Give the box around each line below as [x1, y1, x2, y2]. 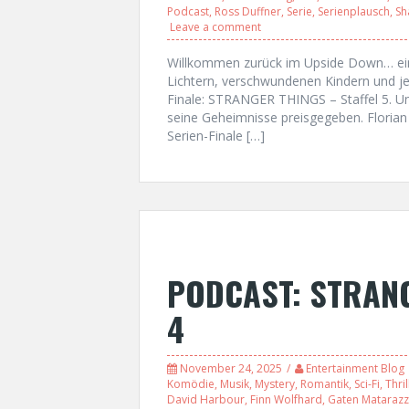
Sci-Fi [354, 375, 380, 392]
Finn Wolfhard [250, 391, 322, 407]
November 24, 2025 [180, 360, 282, 376]
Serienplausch [318, 3, 390, 19]
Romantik [300, 375, 349, 392]
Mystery [255, 375, 295, 392]
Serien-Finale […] [167, 126, 265, 144]
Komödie [167, 375, 215, 392]
